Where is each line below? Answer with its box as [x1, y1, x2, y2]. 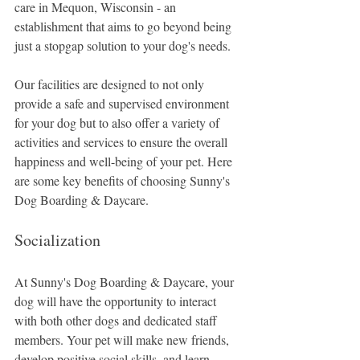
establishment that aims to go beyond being [14, 18, 235, 35]
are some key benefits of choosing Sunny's [14, 172, 233, 190]
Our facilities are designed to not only [14, 76, 207, 93]
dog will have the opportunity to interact [14, 292, 219, 310]
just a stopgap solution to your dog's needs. [14, 37, 234, 55]
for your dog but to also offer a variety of [14, 114, 223, 132]
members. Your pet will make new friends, [14, 331, 232, 349]
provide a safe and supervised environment [14, 95, 232, 112]
